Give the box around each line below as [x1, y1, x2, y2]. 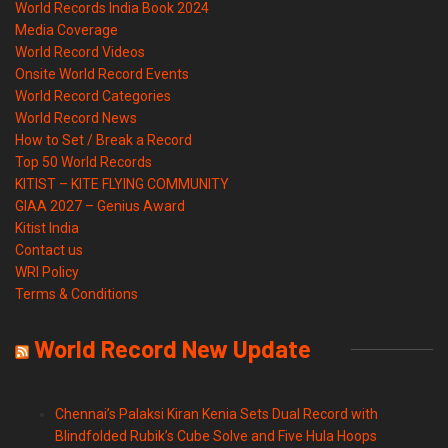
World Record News [15, 110, 137, 127]
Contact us [15, 242, 83, 259]
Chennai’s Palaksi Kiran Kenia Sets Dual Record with [55, 406, 378, 423]
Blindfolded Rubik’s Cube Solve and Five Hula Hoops [55, 428, 377, 445]
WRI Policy [15, 264, 79, 281]
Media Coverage [15, 22, 118, 39]
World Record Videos [15, 44, 145, 61]
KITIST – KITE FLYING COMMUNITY [15, 176, 229, 193]
